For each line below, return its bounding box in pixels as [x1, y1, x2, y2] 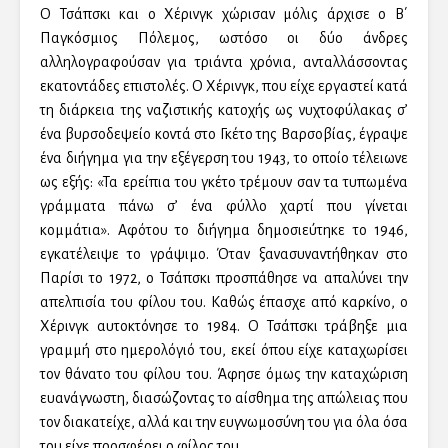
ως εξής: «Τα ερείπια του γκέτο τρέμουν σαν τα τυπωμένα [40, 173, 408, 190]
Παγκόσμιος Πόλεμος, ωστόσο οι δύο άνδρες [40, 29, 408, 46]
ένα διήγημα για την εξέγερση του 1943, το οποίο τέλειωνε [40, 149, 408, 166]
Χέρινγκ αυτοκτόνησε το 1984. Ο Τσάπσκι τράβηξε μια [40, 317, 408, 334]
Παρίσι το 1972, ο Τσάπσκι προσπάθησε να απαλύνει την [40, 269, 408, 286]
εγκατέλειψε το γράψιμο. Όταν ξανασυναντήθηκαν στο [40, 245, 408, 262]
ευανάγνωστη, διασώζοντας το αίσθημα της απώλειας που [40, 389, 408, 406]
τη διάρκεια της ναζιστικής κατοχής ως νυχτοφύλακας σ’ [40, 101, 408, 118]
